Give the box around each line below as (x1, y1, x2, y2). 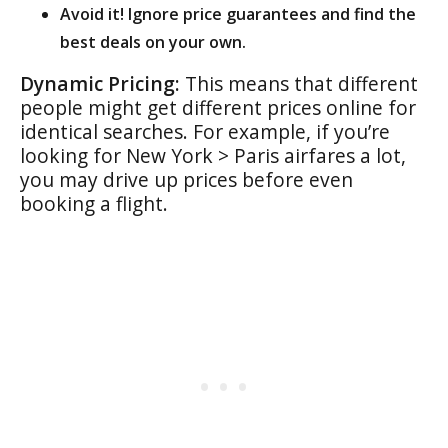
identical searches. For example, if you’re (20, 117, 390, 145)
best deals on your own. (60, 30, 246, 53)
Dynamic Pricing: (20, 69, 180, 97)
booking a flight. (20, 189, 168, 217)
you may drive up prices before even (20, 165, 353, 193)
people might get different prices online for (20, 93, 416, 121)
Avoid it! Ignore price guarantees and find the (60, 2, 416, 25)
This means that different (180, 69, 418, 97)
